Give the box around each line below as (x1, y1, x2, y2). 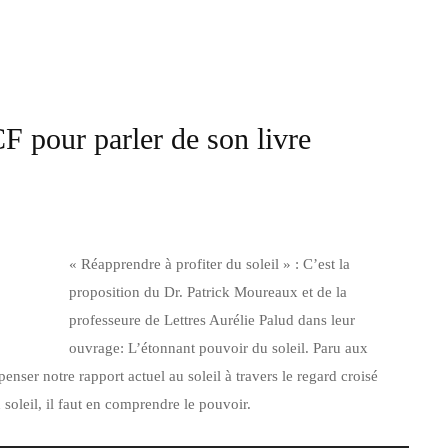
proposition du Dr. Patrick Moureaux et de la (69, 284, 347, 300)
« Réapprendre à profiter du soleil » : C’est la (69, 256, 350, 272)
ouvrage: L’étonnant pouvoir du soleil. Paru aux (69, 340, 368, 356)
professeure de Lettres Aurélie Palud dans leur (69, 312, 355, 328)
